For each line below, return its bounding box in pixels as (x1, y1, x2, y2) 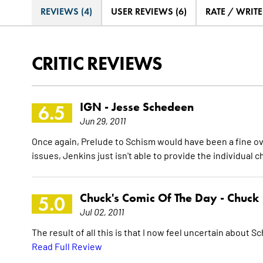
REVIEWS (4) (40, 6, 92, 18)
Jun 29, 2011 (79, 114, 126, 127)
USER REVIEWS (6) (110, 6, 187, 18)
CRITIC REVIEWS (31, 52, 163, 75)
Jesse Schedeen (111, 100, 194, 114)
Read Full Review (31, 240, 102, 252)
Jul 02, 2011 (79, 205, 124, 218)
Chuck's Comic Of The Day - (79, 191, 227, 205)
